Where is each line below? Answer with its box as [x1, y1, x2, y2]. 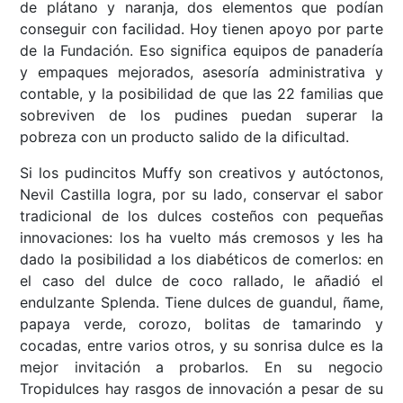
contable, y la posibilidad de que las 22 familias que [20, 85, 383, 103]
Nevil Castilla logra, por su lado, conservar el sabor [20, 185, 383, 204]
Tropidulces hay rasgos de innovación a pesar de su [20, 380, 383, 399]
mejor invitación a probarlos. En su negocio [20, 358, 383, 377]
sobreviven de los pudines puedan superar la [20, 106, 383, 125]
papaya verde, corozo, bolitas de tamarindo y [20, 315, 383, 334]
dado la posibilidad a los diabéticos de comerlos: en [20, 250, 383, 269]
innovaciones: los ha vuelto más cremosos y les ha [20, 228, 383, 247]
